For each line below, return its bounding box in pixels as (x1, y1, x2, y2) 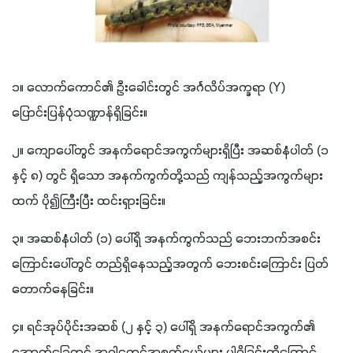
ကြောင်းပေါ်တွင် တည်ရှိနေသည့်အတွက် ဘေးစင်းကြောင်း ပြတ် (12, 256, 329, 273)
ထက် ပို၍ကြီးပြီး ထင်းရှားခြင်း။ (12, 193, 165, 210)
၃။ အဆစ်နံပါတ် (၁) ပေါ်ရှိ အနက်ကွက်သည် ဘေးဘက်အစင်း (12, 231, 321, 247)
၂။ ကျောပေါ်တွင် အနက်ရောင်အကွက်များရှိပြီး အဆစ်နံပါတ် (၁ (12, 143, 329, 159)
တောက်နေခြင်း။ (12, 281, 94, 298)
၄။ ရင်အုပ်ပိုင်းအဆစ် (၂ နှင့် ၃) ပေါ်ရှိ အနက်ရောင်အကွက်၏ (12, 319, 315, 336)
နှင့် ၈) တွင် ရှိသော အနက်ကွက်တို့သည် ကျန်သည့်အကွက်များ (12, 168, 323, 184)
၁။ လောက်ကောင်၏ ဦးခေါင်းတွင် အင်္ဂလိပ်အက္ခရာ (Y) (12, 80, 285, 96)
